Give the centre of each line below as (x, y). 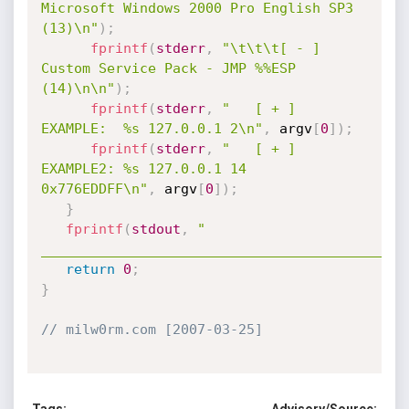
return (90, 269)
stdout (156, 229)
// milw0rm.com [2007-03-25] (152, 330)
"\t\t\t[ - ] (271, 48)
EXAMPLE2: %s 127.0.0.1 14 (143, 169)
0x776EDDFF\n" (94, 189)
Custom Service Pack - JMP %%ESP (168, 68)
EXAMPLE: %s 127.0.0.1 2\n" (152, 129)
